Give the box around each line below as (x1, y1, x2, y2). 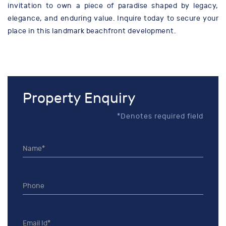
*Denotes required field (117, 112, 203, 121)
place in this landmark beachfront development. (8, 27, 176, 36)
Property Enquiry (23, 90, 136, 107)
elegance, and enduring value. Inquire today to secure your (8, 14, 218, 23)
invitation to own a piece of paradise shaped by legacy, (8, 2, 218, 11)
